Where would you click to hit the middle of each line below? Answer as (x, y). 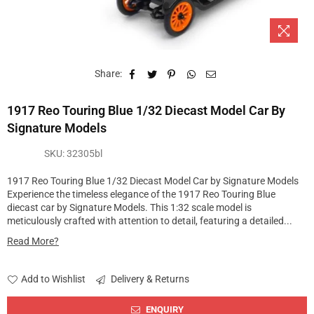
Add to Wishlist (53, 279)
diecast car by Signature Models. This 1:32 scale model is (129, 207)
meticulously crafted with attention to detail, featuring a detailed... (150, 221)
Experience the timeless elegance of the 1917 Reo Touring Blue (141, 194)
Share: (108, 74)
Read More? (33, 241)
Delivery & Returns (149, 279)
